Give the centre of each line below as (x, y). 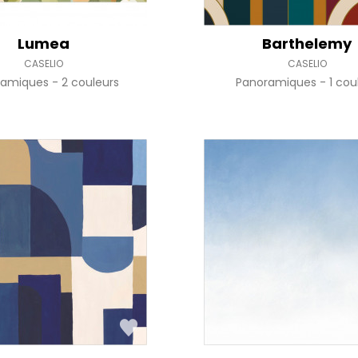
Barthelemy (307, 44)
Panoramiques (278, 82)
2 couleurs (91, 82)
